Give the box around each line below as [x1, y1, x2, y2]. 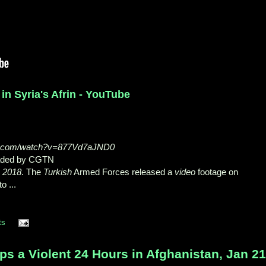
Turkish [43, 166, 72, 177]
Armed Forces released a [72, 166, 175, 177]
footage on [195, 166, 238, 177]
